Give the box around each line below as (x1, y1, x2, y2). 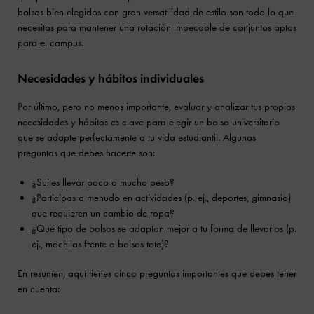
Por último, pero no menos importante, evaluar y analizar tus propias (18, 100, 295, 113)
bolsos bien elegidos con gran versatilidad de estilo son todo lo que (18, 5, 294, 18)
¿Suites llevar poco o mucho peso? (32, 175, 175, 189)
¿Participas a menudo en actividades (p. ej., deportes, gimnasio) (32, 191, 291, 204)
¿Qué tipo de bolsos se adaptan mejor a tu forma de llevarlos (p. (32, 221, 296, 235)
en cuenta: (18, 282, 60, 295)
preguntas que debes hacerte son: (18, 146, 155, 159)
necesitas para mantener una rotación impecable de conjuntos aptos (18, 20, 296, 34)
